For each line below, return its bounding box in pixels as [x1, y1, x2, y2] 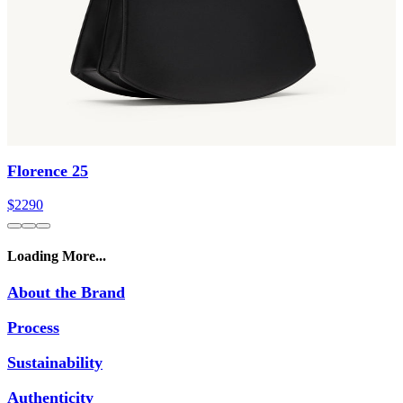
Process [7, 318, 59, 337]
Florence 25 [7, 161, 88, 180]
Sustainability [7, 354, 103, 372]
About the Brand [7, 283, 125, 302]
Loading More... [7, 247, 106, 264]
